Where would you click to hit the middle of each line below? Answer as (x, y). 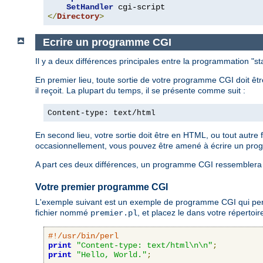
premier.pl (114, 213)
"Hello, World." (112, 254)
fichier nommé (63, 212)
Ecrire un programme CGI (107, 42)
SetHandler (90, 7)
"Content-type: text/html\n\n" (144, 245)
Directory (78, 16)
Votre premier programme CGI (102, 187)
